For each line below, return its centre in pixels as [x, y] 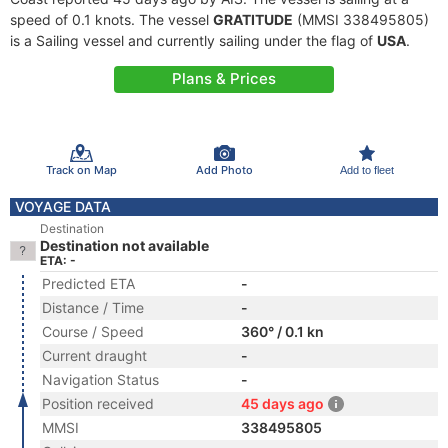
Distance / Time [93, 307]
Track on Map [81, 169]
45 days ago [282, 403]
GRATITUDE [253, 19]
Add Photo [224, 169]
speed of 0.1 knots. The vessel [111, 19]
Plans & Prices [224, 78]
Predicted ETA [88, 283]
